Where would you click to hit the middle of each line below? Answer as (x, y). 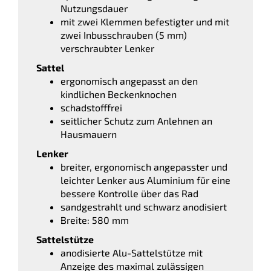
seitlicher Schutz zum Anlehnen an (136, 120)
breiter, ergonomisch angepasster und (144, 166)
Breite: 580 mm (95, 220)
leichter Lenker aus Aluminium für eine (145, 180)
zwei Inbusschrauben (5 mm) (124, 34)
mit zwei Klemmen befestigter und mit (145, 21)
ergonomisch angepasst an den (129, 80)
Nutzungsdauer (94, 8)
